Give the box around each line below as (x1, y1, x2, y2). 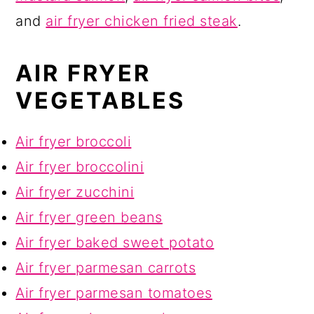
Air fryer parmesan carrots (15, 259, 196, 277)
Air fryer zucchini (15, 184, 135, 201)
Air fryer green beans (15, 209, 163, 226)
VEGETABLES (15, 87, 186, 115)
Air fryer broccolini (15, 158, 144, 176)
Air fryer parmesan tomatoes (15, 285, 212, 302)
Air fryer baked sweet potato (15, 234, 214, 252)
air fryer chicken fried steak (46, 13, 238, 30)
